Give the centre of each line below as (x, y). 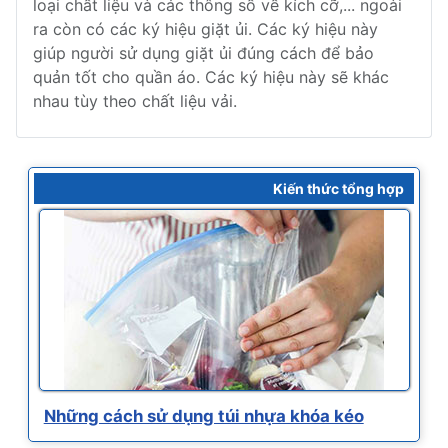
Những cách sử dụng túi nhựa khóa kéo (203, 416)
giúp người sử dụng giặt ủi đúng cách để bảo (203, 53)
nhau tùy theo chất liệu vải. (135, 101)
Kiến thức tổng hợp (339, 189)
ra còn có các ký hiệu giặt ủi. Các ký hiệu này (205, 29)
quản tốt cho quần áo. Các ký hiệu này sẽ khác (211, 77)
